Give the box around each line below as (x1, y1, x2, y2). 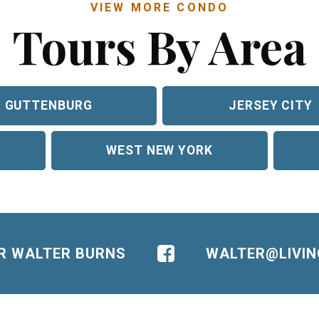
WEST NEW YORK (106, 142, 213, 157)
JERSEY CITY (229, 98, 313, 113)
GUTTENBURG (4, 98, 93, 113)
